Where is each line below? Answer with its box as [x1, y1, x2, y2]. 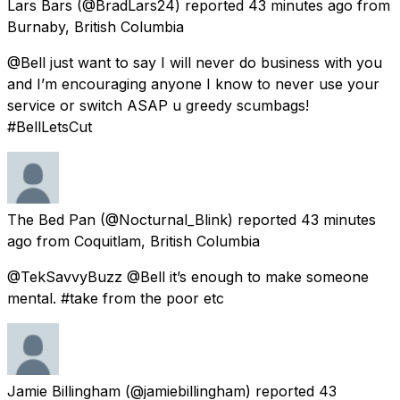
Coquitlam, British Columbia [74, 231, 260, 250]
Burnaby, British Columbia [7, 17, 184, 36]
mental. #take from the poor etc [7, 288, 224, 307]
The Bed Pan [7, 210, 96, 229]
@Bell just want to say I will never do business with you [7, 53, 382, 71]
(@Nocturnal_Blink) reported [100, 210, 296, 229]
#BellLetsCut [7, 117, 92, 136]
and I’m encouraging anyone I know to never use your [7, 74, 379, 93]
